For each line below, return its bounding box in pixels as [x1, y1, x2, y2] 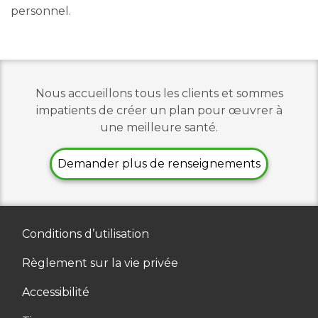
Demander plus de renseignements [57, 157, 261, 170]
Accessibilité [22, 285, 89, 299]
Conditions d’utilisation [22, 227, 149, 241]
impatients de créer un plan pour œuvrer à [35, 104, 283, 117]
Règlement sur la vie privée [22, 256, 178, 270]
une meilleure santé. [100, 121, 218, 134]
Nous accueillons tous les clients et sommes [35, 87, 283, 100]
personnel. [11, 4, 71, 18]
